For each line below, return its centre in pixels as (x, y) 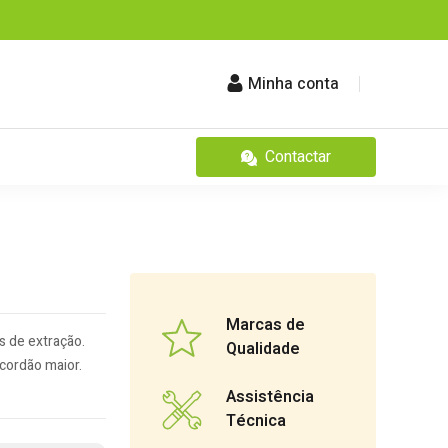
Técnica (256, 421)
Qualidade (263, 349)
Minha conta (293, 84)
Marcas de (265, 325)
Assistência (270, 397)
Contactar (298, 157)
